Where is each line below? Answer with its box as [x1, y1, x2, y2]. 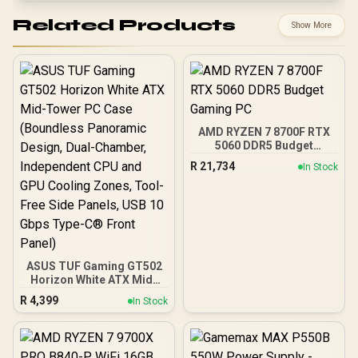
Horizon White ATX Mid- [30, 273, 157, 286]
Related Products [13, 14, 235, 35]
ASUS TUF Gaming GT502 [26, 260, 162, 272]
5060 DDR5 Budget [215, 139, 313, 152]
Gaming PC [234, 153, 294, 165]
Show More [292, 20, 332, 30]
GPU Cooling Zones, [39, 341, 149, 354]
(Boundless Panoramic [33, 300, 155, 313]
